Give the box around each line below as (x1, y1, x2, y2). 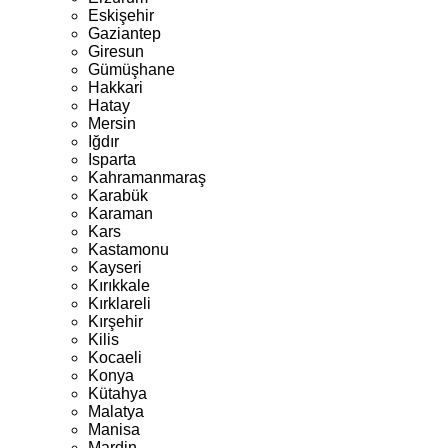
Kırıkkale (88, 277, 150, 294)
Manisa (88, 421, 140, 438)
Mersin (88, 115, 136, 132)
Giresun (88, 43, 144, 60)
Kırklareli (88, 295, 151, 312)
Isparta (88, 151, 136, 168)
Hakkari (88, 79, 143, 96)
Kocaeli (88, 349, 142, 366)
